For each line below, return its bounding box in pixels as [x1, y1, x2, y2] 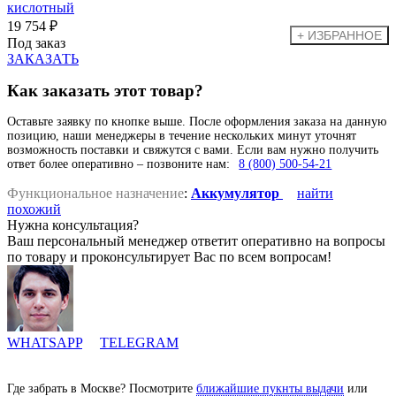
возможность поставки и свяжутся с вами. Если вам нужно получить [7, 143, 378, 157]
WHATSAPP [7, 335, 82, 351]
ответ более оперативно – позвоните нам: [7, 157, 233, 171]
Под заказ [7, 34, 65, 50]
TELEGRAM [100, 335, 179, 351]
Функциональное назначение [7, 186, 184, 202]
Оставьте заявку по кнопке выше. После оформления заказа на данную [7, 115, 386, 129]
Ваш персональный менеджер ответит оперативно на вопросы [7, 233, 385, 249]
